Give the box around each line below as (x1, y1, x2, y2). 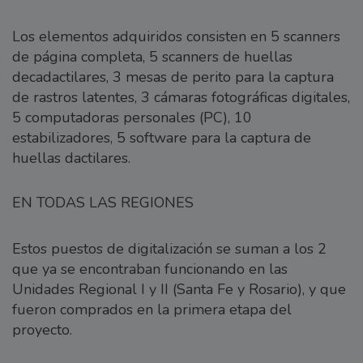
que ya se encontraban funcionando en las (12, 259, 288, 280)
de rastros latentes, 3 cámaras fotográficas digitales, (12, 88, 350, 108)
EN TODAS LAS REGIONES (12, 193, 194, 213)
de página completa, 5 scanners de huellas (12, 47, 293, 67)
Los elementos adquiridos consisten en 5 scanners (12, 27, 340, 47)
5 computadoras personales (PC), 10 (12, 108, 252, 128)
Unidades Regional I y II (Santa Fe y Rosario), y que (12, 280, 346, 300)
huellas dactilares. (12, 148, 130, 169)
